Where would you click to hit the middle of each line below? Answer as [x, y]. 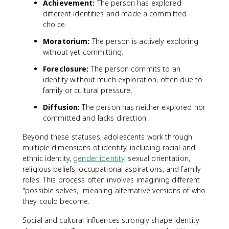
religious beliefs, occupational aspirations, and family [112, 169]
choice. [55, 24]
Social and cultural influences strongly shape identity [111, 220]
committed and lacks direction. [95, 118]
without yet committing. [83, 52]
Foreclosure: [66, 68]
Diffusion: [62, 107]
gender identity [99, 158]
